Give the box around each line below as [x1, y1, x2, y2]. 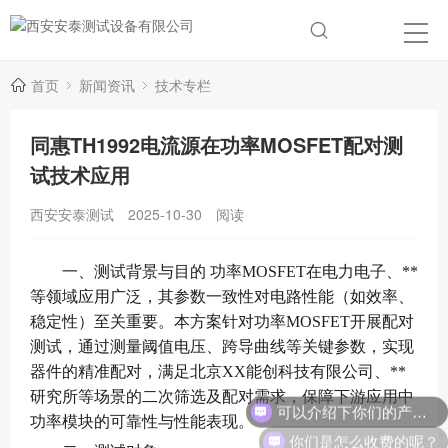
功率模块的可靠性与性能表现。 [30, 413, 254, 430]
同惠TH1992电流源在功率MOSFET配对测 [30, 130, 403, 159]
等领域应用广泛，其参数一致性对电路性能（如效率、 [30, 288, 414, 305]
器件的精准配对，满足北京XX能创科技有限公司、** [30, 363, 406, 380]
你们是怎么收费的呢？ [289, 423, 440, 441]
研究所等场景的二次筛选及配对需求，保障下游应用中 [30, 388, 414, 405]
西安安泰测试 [30, 204, 114, 224]
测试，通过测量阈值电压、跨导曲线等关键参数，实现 [30, 338, 414, 355]
